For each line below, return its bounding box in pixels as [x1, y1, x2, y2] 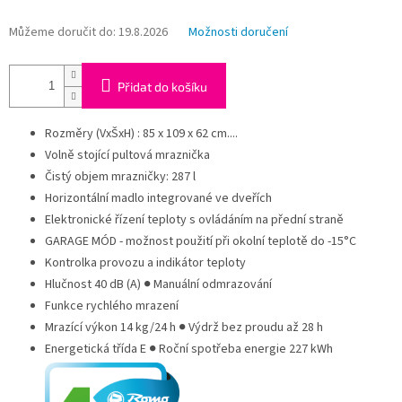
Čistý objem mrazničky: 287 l [45, 168, 196, 187]
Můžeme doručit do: [9, 23, 116, 42]
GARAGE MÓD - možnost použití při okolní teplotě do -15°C [45, 232, 356, 251]
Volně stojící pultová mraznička [45, 146, 210, 165]
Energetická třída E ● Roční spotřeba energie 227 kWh [45, 340, 333, 359]
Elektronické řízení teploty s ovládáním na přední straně [45, 211, 344, 230]
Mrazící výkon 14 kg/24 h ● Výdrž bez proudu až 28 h [45, 319, 323, 337]
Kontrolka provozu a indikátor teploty [45, 254, 246, 273]
